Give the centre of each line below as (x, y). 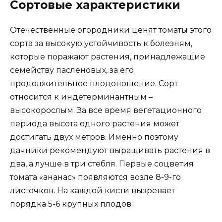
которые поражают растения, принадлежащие (108, 56)
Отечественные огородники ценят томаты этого (111, 30)
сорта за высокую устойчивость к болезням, (101, 43)
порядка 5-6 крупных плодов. (71, 204)
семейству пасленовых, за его (72, 70)
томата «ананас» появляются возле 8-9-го (95, 177)
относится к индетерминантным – (81, 97)
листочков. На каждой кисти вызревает (92, 190)
